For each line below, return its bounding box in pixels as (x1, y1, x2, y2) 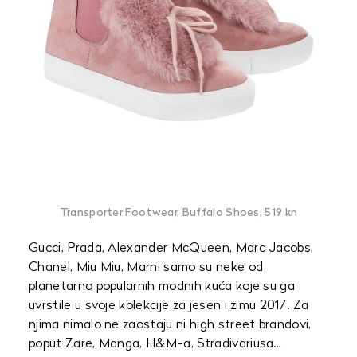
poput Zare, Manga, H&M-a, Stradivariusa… (29, 338, 282, 351)
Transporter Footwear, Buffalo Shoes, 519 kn (59, 207, 298, 219)
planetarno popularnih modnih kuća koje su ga (29, 280, 296, 293)
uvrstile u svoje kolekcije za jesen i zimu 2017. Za (29, 300, 309, 312)
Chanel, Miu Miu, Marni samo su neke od (29, 261, 264, 274)
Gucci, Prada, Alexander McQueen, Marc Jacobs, (29, 242, 314, 255)
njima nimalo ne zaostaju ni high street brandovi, (29, 319, 312, 331)
